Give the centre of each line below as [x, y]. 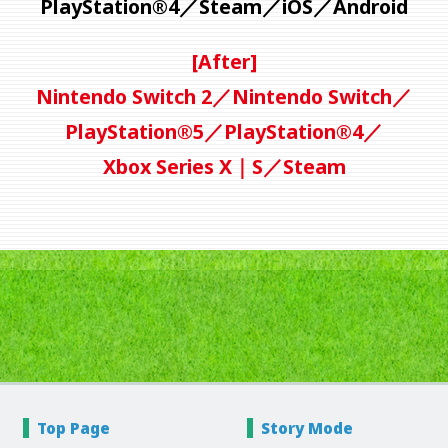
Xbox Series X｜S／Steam [224, 166]
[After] [224, 61]
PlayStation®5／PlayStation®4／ [224, 131]
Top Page [73, 427]
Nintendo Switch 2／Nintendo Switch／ [224, 96]
